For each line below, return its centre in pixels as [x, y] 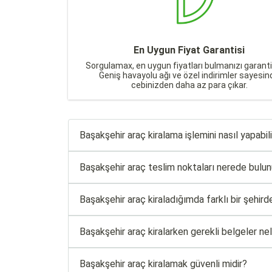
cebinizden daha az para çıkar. [189, 85]
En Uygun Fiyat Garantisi [189, 50]
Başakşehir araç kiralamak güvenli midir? [163, 264]
